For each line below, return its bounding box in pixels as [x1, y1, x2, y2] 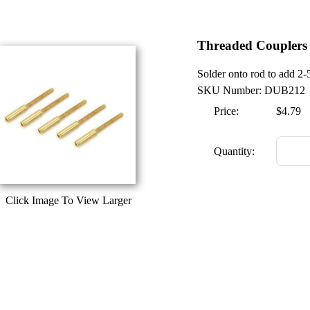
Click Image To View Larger [6, 194, 131, 206]
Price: [214, 104, 239, 117]
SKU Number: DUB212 [197, 84, 305, 96]
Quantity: [214, 145, 255, 158]
